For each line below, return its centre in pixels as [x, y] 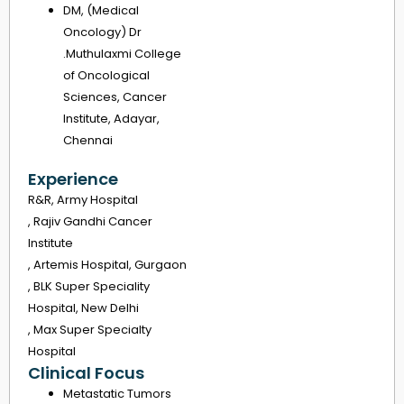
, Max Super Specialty [90, 330]
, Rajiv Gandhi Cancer [90, 222]
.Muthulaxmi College [122, 53]
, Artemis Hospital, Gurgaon [107, 265]
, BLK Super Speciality [89, 287]
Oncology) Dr [102, 32]
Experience [73, 179]
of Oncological [106, 75]
